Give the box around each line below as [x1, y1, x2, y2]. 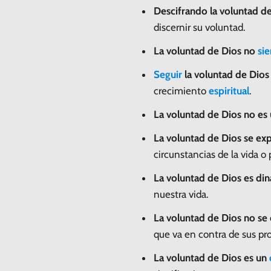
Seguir [154, 68, 182, 80]
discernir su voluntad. [154, 21, 246, 33]
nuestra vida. [154, 188, 209, 200]
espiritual [209, 84, 249, 97]
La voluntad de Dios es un [154, 251, 269, 264]
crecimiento [154, 84, 209, 97]
